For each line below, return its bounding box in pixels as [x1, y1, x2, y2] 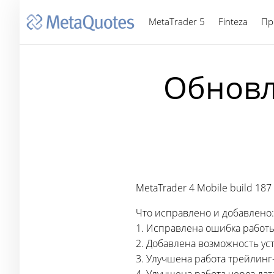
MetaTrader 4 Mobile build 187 [136, 181, 272, 194]
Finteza [218, 15, 248, 28]
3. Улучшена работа [136, 252, 228, 265]
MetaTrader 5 [149, 15, 205, 28]
